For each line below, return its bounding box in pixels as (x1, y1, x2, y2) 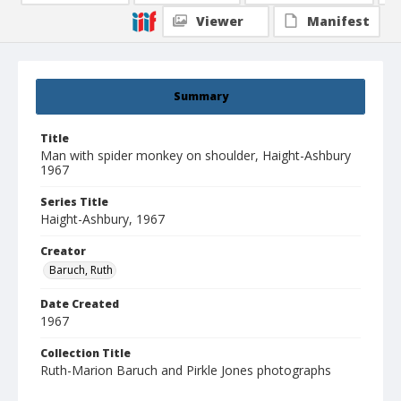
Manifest (307, 13, 370, 30)
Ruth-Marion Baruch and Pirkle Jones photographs (40, 362, 331, 380)
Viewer (196, 13, 243, 30)
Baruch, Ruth (49, 262, 113, 278)
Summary (173, 89, 228, 105)
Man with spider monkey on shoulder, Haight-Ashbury (40, 147, 351, 165)
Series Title (40, 194, 108, 210)
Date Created (40, 296, 119, 312)
